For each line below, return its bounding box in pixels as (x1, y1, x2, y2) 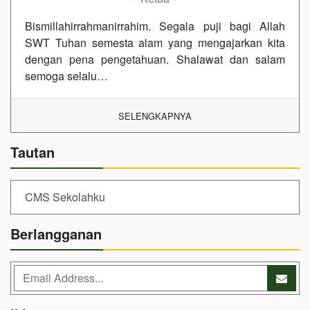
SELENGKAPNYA (118, 109, 192, 122)
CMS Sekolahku (25, 188, 105, 205)
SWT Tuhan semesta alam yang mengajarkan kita (25, 34, 285, 51)
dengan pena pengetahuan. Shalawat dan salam (25, 51, 285, 67)
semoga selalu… (25, 67, 108, 84)
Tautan (10, 141, 55, 162)
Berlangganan (10, 223, 102, 244)
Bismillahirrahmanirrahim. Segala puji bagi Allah (25, 17, 285, 34)
